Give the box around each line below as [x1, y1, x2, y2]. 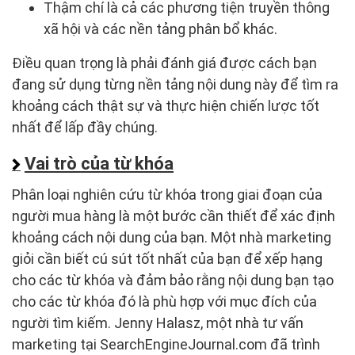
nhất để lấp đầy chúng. [12, 118, 158, 136]
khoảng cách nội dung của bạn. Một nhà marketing [12, 228, 331, 246]
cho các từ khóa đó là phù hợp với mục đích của [12, 292, 317, 310]
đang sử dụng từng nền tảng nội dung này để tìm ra [12, 75, 338, 93]
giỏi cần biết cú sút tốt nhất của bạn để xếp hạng [12, 250, 323, 267]
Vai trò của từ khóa [25, 153, 174, 174]
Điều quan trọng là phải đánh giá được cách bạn [12, 54, 317, 71]
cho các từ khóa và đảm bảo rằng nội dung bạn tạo [12, 271, 334, 288]
